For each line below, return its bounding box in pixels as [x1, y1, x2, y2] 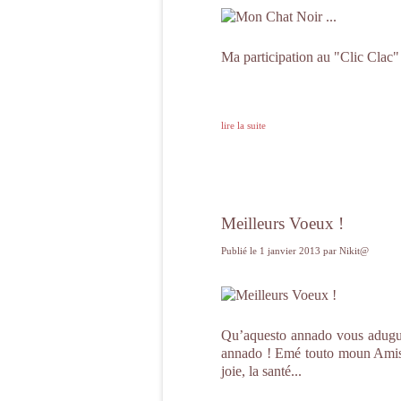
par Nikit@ [323, 245, 369, 256]
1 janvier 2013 [260, 245, 323, 256]
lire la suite [221, 120, 266, 131]
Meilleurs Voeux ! [221, 214, 344, 233]
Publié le [221, 245, 260, 256]
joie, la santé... [221, 363, 302, 379]
